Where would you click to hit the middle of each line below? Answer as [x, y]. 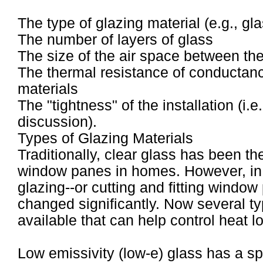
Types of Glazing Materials [105, 138]
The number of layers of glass [115, 40]
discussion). [57, 122]
